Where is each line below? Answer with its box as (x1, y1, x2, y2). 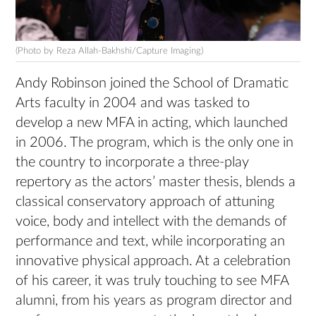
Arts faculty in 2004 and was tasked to (16, 96, 250, 111)
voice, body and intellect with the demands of (16, 214, 288, 229)
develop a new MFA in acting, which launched (16, 116, 288, 130)
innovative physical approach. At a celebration (16, 254, 291, 269)
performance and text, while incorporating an (16, 234, 286, 249)
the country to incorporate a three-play (16, 155, 250, 170)
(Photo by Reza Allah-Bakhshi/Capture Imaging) (16, 46, 204, 55)
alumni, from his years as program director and (16, 293, 293, 308)
